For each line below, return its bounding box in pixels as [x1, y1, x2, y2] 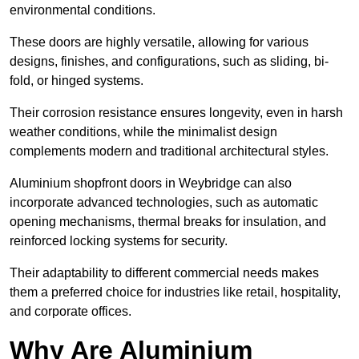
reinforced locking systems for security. [10, 234, 231, 248]
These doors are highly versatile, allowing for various [10, 35, 309, 50]
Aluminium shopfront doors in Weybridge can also [10, 176, 292, 191]
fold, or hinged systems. [10, 74, 147, 88]
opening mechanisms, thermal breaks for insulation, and [10, 215, 326, 229]
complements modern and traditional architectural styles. [10, 144, 329, 159]
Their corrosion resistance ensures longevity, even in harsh [10, 106, 343, 120]
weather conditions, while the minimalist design [10, 125, 277, 139]
